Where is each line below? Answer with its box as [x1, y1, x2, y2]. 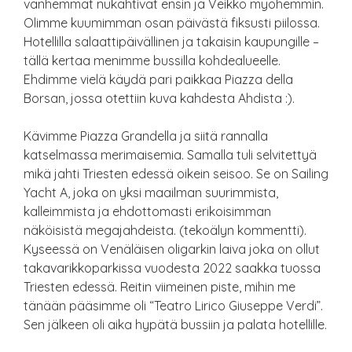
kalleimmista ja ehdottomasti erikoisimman [24, 203, 271, 219]
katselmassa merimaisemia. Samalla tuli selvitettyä [24, 146, 317, 163]
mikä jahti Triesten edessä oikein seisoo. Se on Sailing [24, 165, 328, 181]
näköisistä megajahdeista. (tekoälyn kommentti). [24, 222, 306, 238]
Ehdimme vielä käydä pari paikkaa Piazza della [24, 71, 293, 87]
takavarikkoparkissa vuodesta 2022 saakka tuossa [24, 259, 321, 276]
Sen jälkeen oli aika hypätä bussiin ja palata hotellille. [24, 316, 327, 332]
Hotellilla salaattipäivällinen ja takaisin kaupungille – [24, 33, 319, 49]
